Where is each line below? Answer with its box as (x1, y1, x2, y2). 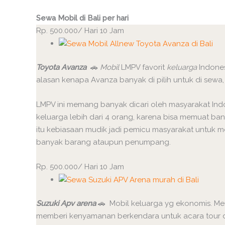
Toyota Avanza (36, 63, 86, 72)
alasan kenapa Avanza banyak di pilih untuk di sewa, (36, 75, 224, 85)
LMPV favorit (119, 63, 167, 72)
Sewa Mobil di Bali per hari (36, 13, 129, 23)
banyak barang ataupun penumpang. (36, 138, 171, 147)
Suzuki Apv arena (36, 199, 96, 208)
